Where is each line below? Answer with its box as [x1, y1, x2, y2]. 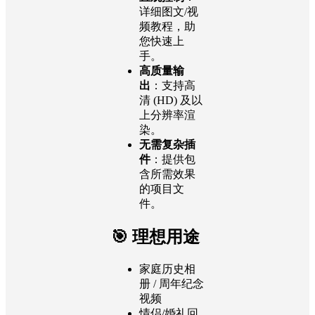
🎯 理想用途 [111, 228, 200, 247]
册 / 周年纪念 [139, 278, 204, 290]
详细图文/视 [139, 6, 198, 18]
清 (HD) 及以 [139, 94, 202, 107]
